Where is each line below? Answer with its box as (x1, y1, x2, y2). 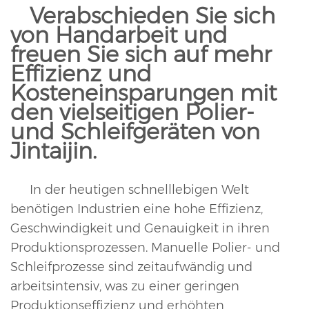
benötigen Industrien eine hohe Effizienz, (10, 201, 263, 217)
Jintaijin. (10, 137, 97, 165)
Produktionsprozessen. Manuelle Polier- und (10, 240, 280, 256)
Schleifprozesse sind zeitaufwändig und (10, 259, 252, 275)
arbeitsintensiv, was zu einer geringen (10, 279, 239, 295)
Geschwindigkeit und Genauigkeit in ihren (10, 221, 270, 237)
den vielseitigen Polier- (10, 99, 255, 126)
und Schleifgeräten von (10, 118, 260, 146)
